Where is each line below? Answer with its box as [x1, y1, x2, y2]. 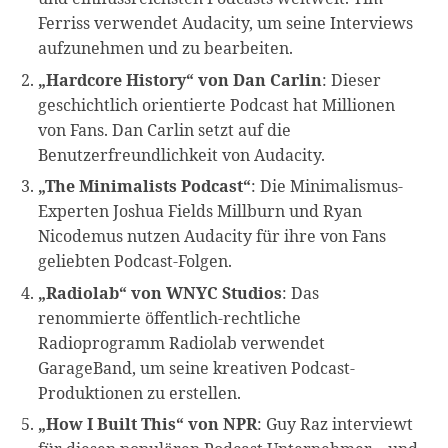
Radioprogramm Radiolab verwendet [38, 331, 326, 354]
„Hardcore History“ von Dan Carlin [38, 68, 323, 91]
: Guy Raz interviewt [257, 412, 414, 435]
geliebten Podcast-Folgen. [38, 250, 233, 273]
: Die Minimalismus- [251, 175, 404, 198]
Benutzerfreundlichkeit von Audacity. [38, 143, 326, 166]
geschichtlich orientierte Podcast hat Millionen [38, 93, 396, 116]
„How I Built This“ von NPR [38, 412, 258, 435]
